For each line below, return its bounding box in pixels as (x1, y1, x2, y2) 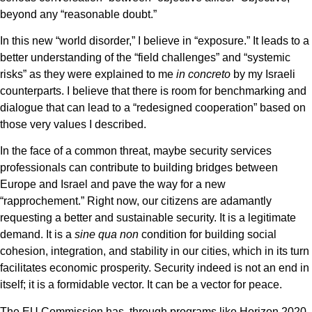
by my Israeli (231, 68, 295, 81)
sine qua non (75, 228, 139, 241)
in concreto (176, 68, 231, 81)
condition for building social (139, 228, 276, 241)
